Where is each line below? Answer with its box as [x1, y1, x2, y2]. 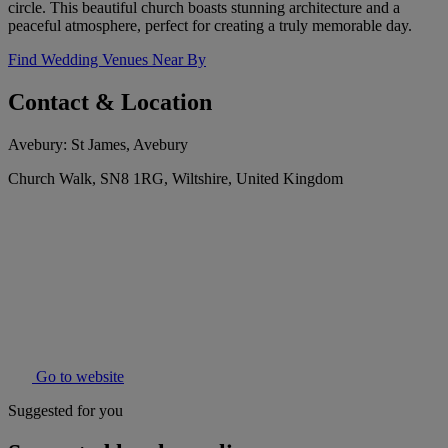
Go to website [32, 368, 124, 386]
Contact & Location [8, 89, 212, 116]
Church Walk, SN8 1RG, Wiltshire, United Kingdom [8, 170, 343, 188]
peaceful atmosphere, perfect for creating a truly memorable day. [8, 17, 412, 35]
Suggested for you [8, 402, 123, 420]
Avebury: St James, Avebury [8, 136, 188, 154]
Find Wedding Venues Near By [8, 51, 206, 69]
